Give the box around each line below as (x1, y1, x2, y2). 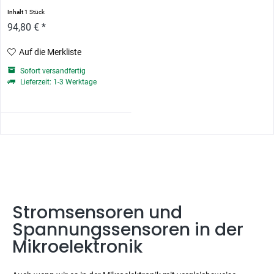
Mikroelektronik (12, 234, 168, 259)
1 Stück (24, 8, 45, 15)
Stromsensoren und (12, 200, 182, 224)
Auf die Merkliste (19, 46, 82, 57)
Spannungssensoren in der (12, 217, 243, 242)
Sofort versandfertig (18, 66, 86, 75)
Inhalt (7, 8, 25, 15)
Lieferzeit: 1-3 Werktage (18, 77, 97, 86)
